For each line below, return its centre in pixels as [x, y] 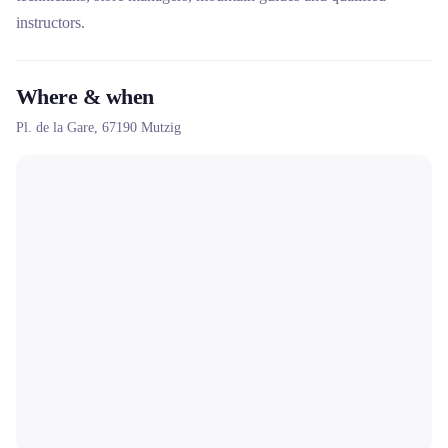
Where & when [85, 96]
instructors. [50, 22]
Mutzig [161, 127]
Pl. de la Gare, [59, 127]
